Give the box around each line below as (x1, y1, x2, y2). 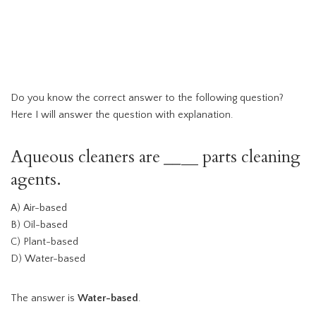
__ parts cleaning (181, 145, 300, 169)
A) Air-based (11, 202, 67, 214)
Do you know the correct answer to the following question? (11, 92, 284, 104)
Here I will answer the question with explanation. (11, 109, 233, 121)
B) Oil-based (11, 219, 68, 231)
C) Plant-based (11, 236, 78, 248)
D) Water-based (11, 253, 85, 265)
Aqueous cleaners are (11, 145, 164, 169)
